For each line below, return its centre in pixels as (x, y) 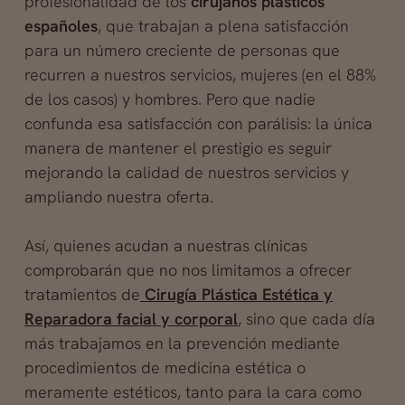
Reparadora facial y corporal (131, 319)
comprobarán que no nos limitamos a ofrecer (188, 270)
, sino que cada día (306, 319)
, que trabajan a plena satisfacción (223, 26)
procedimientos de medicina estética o (165, 367)
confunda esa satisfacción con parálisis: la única (198, 123)
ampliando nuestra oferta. (118, 197)
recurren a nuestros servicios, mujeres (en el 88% (200, 75)
